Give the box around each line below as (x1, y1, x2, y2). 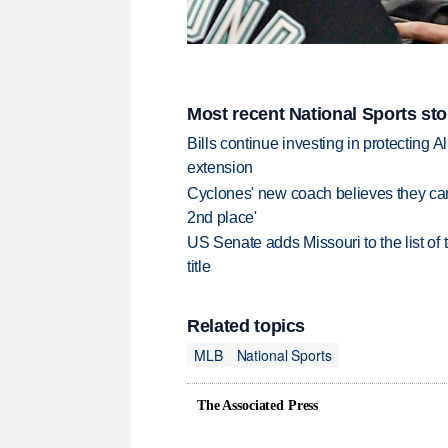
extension (187, 159, 254, 177)
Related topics (187, 316, 306, 337)
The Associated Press (197, 397, 319, 413)
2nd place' (187, 208, 257, 226)
